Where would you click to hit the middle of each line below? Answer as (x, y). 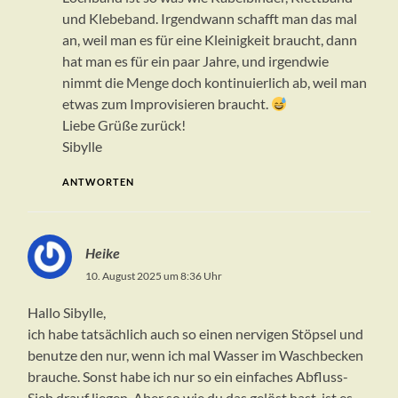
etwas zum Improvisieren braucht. (166, 104)
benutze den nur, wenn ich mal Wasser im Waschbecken (196, 355)
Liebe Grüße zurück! (123, 125)
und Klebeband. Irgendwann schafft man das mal (209, 19)
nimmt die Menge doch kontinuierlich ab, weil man (214, 83)
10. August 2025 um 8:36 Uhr (154, 276)
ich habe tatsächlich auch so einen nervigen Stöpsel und (196, 334)
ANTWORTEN (98, 182)
